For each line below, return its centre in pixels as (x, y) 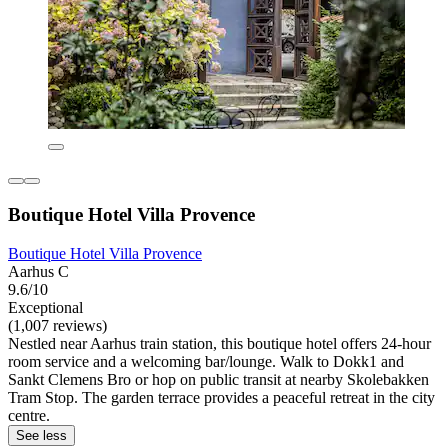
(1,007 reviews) (57, 325)
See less (41, 435)
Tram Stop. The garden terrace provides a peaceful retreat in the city (221, 397)
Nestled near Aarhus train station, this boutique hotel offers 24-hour (219, 343)
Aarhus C (38, 271)
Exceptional (45, 307)
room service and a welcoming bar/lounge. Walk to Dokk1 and (206, 361)
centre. (29, 415)
